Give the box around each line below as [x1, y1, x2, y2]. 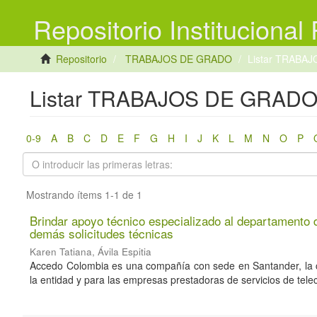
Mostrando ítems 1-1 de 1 [26, 188, 142, 202]
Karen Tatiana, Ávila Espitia [30, 245, 151, 258]
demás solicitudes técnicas [30, 224, 173, 242]
